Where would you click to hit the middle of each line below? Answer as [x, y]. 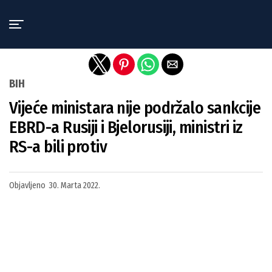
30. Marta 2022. [74, 185]
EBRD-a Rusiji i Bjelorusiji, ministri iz [126, 127]
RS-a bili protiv [58, 147]
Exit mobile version [136, 14]
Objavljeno [27, 185]
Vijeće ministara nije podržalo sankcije [135, 108]
